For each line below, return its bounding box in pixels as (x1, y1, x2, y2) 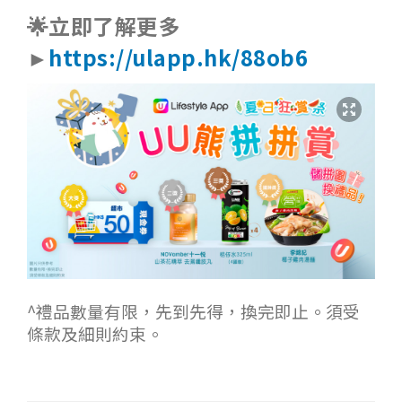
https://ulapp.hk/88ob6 (48, 40, 309, 73)
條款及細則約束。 (27, 321, 163, 346)
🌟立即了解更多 (27, 9, 181, 41)
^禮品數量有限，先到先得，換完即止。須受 (27, 299, 360, 324)
